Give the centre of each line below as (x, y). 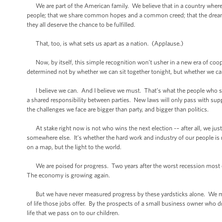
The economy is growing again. (68, 175)
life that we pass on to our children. (73, 213)
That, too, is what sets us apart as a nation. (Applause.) (105, 43)
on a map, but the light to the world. (74, 147)
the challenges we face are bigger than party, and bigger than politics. (118, 109)
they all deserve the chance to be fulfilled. (81, 25)
